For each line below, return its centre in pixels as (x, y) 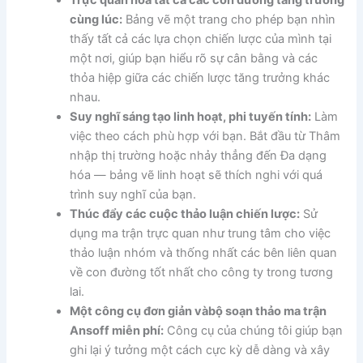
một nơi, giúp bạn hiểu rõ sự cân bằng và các (194, 58)
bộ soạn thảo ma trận (268, 311)
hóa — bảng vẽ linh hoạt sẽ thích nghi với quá (196, 175)
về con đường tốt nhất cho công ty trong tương (202, 272)
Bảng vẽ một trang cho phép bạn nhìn (229, 19)
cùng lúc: (96, 19)
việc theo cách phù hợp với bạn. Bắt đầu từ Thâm (205, 136)
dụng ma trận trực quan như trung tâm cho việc (201, 233)
